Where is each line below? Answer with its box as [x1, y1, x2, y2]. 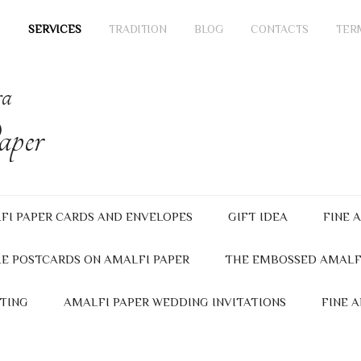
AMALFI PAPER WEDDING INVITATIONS [64, 295, 286, 309]
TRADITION [109, 23, 167, 35]
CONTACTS [251, 23, 309, 35]
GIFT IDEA [228, 210, 288, 223]
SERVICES [28, 23, 81, 35]
